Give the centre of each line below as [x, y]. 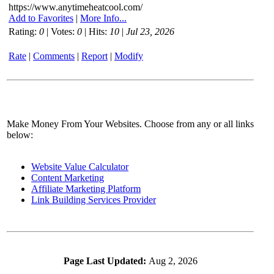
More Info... [103, 18]
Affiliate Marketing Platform [86, 188]
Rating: [24, 31]
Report [94, 56]
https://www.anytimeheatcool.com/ [76, 7]
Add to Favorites [41, 18]
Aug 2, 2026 [173, 261]
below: [20, 135]
